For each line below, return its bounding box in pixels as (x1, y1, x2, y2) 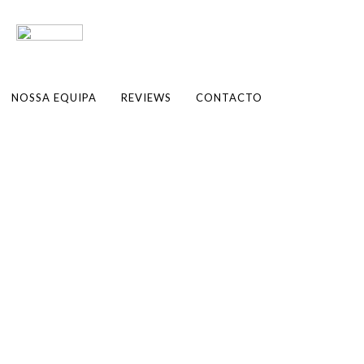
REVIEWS (121, 91, 171, 104)
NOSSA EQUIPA (11, 91, 97, 104)
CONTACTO (196, 91, 262, 104)
